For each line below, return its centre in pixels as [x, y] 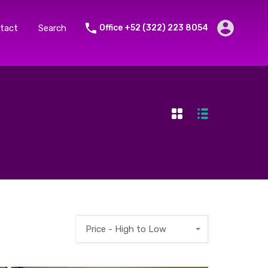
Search [52, 28]
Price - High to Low [126, 229]
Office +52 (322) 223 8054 [154, 28]
